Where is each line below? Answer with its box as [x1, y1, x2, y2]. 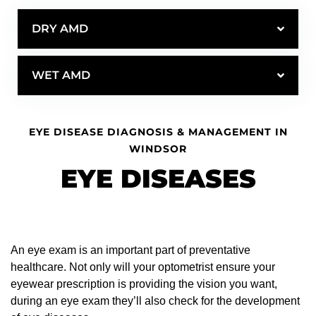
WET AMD [32, 68, 90, 82]
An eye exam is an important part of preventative [11, 243, 250, 256]
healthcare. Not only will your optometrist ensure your [11, 260, 275, 273]
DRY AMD [32, 21, 88, 35]
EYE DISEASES [60, 162, 256, 194]
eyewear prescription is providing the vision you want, [11, 277, 277, 290]
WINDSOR [129, 142, 187, 155]
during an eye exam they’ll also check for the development [11, 294, 300, 307]
